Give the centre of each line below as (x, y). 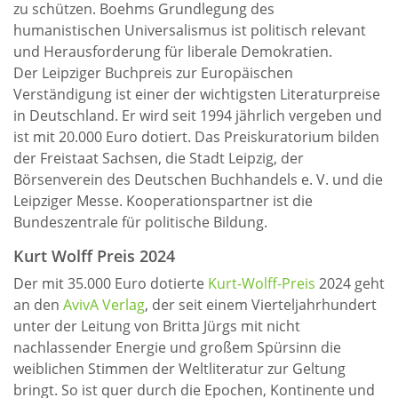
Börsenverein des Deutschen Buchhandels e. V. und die (198, 179)
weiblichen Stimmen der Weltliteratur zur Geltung (179, 369)
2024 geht (350, 283)
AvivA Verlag (104, 305)
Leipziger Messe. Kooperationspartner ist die (163, 201)
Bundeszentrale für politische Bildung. (140, 222)
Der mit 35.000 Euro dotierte (111, 283)
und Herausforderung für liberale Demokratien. (173, 52)
